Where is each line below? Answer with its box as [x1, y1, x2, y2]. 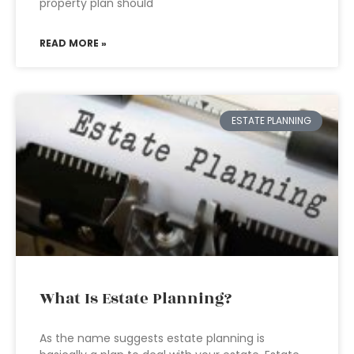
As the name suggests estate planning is [40, 330, 265, 346]
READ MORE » [40, 36, 107, 50]
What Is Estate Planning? [40, 287, 232, 311]
